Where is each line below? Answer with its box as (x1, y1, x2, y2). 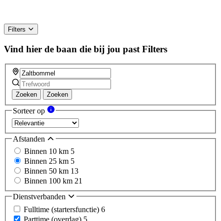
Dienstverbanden (13, 192, 68, 201)
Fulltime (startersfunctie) (24, 205, 101, 214)
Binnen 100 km (24, 177, 74, 185)
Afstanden (13, 134, 47, 143)
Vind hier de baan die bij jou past (4, 43, 140, 54)
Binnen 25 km (24, 157, 71, 166)
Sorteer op (13, 107, 47, 115)
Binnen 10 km (24, 147, 71, 156)
